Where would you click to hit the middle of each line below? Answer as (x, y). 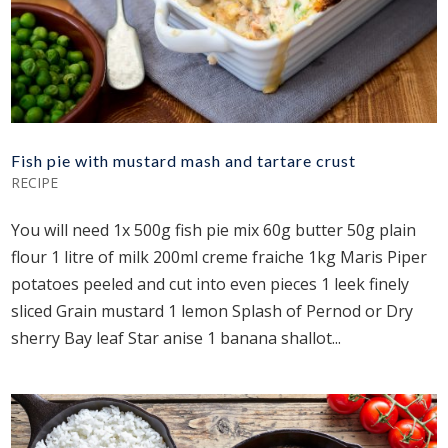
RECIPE (35, 183)
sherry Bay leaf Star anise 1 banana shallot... (176, 338)
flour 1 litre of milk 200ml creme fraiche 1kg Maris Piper (219, 257)
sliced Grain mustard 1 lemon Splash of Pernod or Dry (212, 311)
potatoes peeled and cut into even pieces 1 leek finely (210, 284)
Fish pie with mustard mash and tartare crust (184, 161)
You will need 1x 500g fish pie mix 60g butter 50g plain (214, 230)
